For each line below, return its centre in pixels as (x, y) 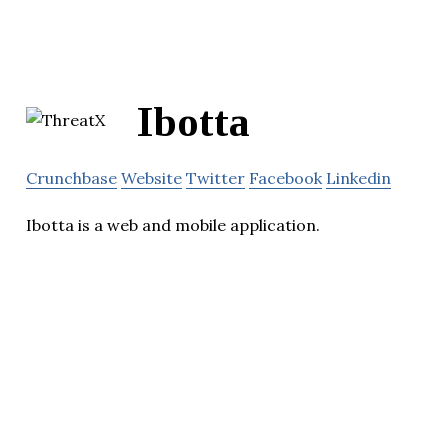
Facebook (285, 177)
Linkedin (358, 177)
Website (151, 177)
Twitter (215, 177)
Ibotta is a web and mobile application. (173, 224)
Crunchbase (71, 177)
